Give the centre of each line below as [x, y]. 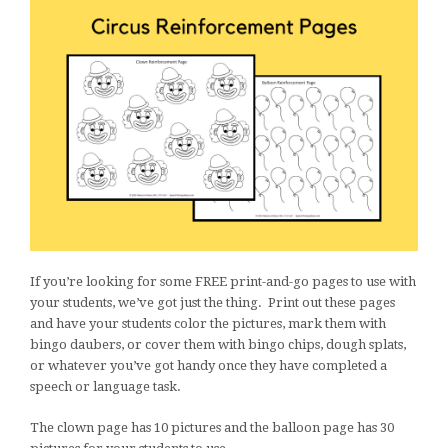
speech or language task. [105, 386]
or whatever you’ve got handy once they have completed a [208, 365]
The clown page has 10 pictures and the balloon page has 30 [212, 427]
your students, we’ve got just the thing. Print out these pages [212, 302]
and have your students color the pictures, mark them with [208, 323]
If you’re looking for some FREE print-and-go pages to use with [223, 281]
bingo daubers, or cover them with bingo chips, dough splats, [218, 344]
